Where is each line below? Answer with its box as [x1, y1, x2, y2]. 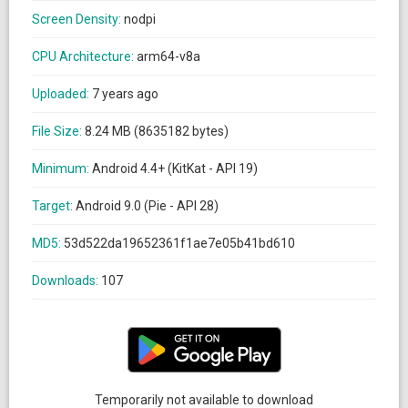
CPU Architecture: [32, 49, 137, 64]
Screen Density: [32, 12, 124, 26]
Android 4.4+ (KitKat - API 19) [92, 161, 258, 176]
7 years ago [92, 87, 158, 101]
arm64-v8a [137, 49, 200, 64]
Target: [32, 199, 76, 213]
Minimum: [32, 161, 92, 176]
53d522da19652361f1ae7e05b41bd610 [64, 236, 295, 250]
